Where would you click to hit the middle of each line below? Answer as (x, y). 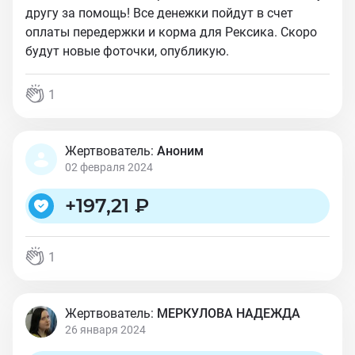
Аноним (180, 151)
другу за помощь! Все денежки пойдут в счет (159, 13)
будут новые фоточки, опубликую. (127, 51)
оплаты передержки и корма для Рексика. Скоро (171, 32)
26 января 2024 (105, 330)
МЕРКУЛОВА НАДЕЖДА (229, 313)
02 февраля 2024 (109, 167)
